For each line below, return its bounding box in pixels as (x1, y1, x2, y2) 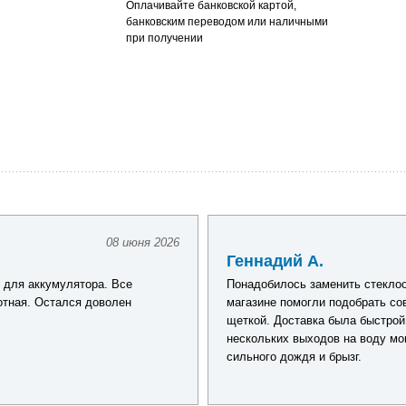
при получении (125, 32, 203, 44)
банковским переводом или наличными (125, 15, 328, 28)
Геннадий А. (227, 252, 324, 270)
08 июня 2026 (106, 236, 179, 249)
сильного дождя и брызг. (227, 350, 362, 363)
